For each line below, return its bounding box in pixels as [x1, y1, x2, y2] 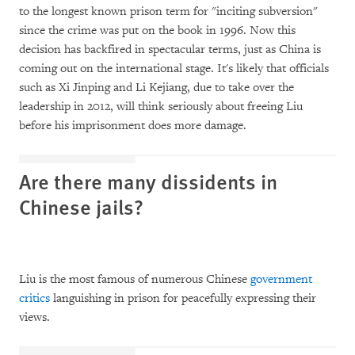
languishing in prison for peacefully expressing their [50, 291, 316, 306]
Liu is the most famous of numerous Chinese [19, 272, 250, 287]
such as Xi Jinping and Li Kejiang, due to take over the [19, 80, 294, 95]
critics [19, 291, 50, 306]
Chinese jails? [19, 192, 143, 221]
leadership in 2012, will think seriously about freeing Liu [19, 99, 303, 114]
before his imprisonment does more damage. [19, 118, 246, 133]
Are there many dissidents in [19, 166, 277, 196]
